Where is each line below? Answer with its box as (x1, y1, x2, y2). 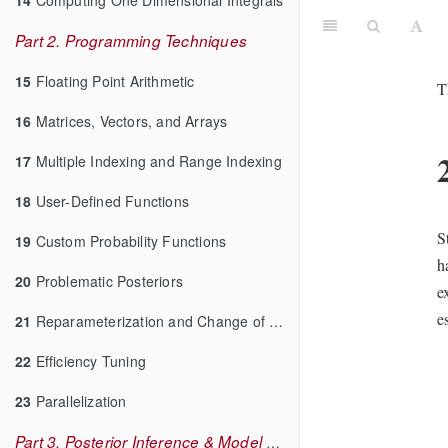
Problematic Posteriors (31, 270, 184, 291)
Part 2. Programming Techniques (15, 29, 247, 51)
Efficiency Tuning (31, 350, 147, 371)
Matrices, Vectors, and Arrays (31, 110, 228, 131)
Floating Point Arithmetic (31, 70, 195, 91)
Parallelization (31, 390, 127, 411)
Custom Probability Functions (31, 230, 227, 251)
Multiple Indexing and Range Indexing (31, 150, 282, 171)
